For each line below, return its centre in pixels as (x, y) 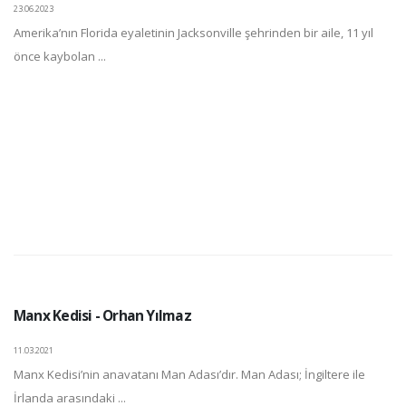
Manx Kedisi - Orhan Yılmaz (102, 315)
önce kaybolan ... (60, 56)
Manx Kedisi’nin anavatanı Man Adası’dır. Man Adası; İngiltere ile (189, 374)
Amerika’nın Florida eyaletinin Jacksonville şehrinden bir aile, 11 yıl (193, 33)
